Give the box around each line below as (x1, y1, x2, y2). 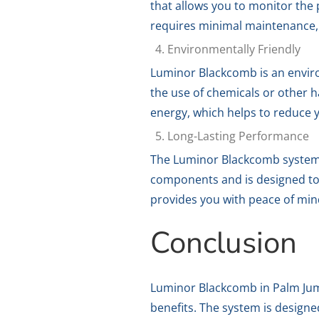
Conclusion (150, 222, 298, 263)
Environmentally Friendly (167, 41, 301, 57)
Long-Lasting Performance (167, 127, 310, 144)
